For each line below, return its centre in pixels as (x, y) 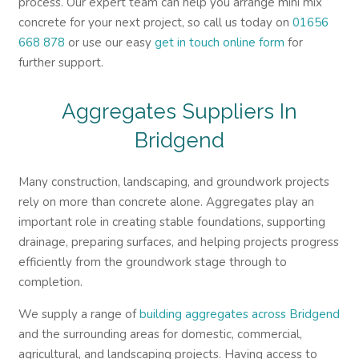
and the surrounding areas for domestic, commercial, (160, 334)
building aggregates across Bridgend (239, 314)
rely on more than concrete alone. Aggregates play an (166, 202)
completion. (50, 282)
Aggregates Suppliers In (179, 111)
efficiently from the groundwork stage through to (152, 262)
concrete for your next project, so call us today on (155, 22)
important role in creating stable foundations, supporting (171, 222)
